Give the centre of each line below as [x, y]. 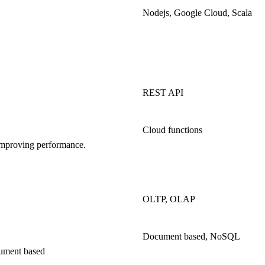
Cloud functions [172, 130]
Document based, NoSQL [191, 237]
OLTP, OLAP [169, 199]
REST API [163, 93]
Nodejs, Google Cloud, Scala [197, 13]
